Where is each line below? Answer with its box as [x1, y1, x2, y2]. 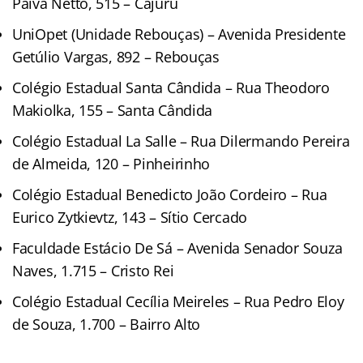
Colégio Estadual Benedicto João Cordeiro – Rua [12, 184, 327, 204]
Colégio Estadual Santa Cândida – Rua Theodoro [12, 77, 330, 97]
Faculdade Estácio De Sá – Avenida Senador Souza [12, 237, 343, 258]
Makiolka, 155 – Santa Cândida [12, 100, 213, 120]
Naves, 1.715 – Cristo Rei [12, 260, 174, 280]
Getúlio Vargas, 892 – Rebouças [12, 46, 220, 66]
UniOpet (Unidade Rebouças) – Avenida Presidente [12, 23, 346, 44]
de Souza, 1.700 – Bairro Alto [12, 314, 201, 334]
